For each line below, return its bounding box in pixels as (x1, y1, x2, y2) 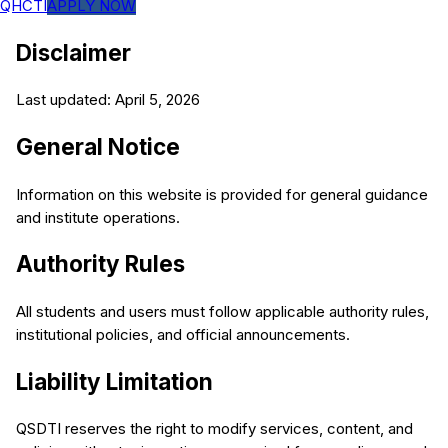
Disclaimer (16, 38, 131, 66)
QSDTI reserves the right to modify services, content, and (16, 419, 413, 439)
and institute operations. (16, 207, 180, 227)
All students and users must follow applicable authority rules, (16, 302, 429, 322)
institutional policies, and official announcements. (16, 325, 350, 345)
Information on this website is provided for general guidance (16, 184, 428, 204)
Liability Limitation (16, 367, 213, 395)
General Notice (16, 133, 180, 161)
